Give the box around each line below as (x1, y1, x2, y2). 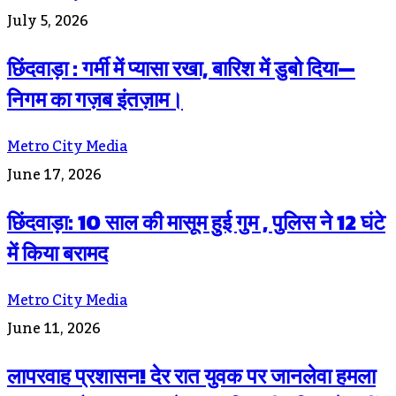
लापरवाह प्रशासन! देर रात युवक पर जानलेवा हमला (7, 360, 376, 392)
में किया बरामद (7, 238, 108, 270)
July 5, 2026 (7, 7, 88, 36)
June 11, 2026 (7, 315, 101, 344)
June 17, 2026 (7, 161, 102, 190)
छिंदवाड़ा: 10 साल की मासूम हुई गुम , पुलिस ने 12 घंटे (7, 207, 385, 239)
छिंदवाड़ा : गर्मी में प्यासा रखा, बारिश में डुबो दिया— (7, 53, 355, 85)
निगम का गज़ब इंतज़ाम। (7, 84, 183, 116)
